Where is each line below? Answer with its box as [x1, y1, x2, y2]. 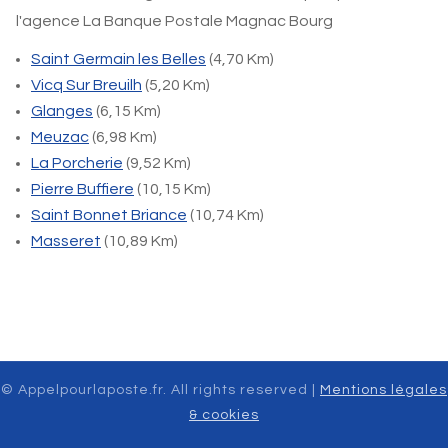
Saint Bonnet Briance [31, 207, 187, 223]
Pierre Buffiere [31, 181, 134, 197]
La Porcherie [31, 155, 123, 171]
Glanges [31, 103, 93, 119]
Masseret [31, 233, 101, 249]
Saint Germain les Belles [31, 51, 206, 67]
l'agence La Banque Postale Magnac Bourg [16, 13, 333, 29]
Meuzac [31, 129, 89, 145]
